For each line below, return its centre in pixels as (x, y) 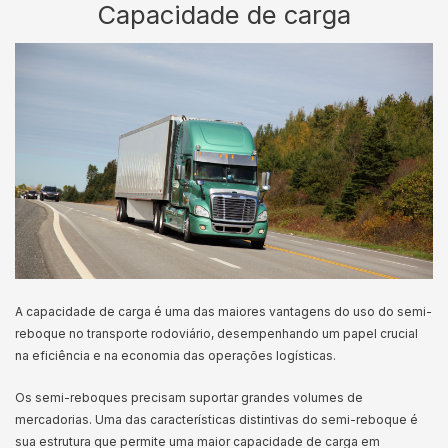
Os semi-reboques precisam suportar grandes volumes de (189, 397)
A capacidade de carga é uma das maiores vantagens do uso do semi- (223, 311)
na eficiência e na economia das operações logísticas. (177, 355)
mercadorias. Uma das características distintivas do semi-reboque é (216, 419)
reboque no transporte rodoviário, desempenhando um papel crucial (216, 333)
